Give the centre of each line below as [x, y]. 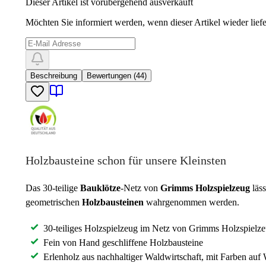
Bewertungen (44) [117, 75]
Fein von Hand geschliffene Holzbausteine [123, 242]
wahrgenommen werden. [191, 202]
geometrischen [54, 202]
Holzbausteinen [113, 202]
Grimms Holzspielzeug [205, 188]
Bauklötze [99, 188]
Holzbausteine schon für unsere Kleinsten [126, 160]
